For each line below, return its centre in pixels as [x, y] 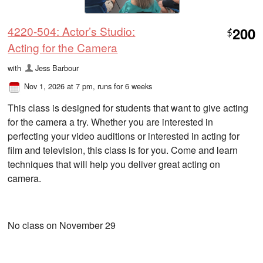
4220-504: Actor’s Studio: [72, 31]
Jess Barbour [57, 68]
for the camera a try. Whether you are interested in [111, 122]
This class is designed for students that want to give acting [128, 108]
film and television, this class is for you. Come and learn [123, 150]
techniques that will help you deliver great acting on [114, 164]
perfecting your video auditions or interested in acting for [124, 136]
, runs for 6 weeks [123, 86]
